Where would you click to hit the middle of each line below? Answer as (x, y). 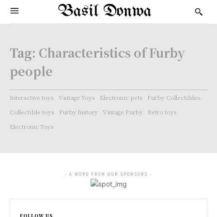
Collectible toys (32, 112)
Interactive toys (32, 97)
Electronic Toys (32, 126)
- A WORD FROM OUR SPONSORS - (108, 174)
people (31, 71)
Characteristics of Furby (112, 52)
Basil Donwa (105, 12)
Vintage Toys (77, 97)
